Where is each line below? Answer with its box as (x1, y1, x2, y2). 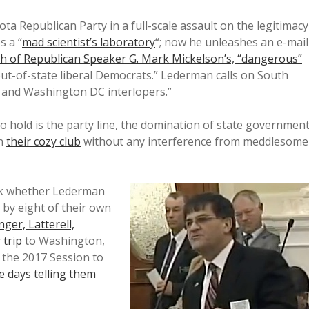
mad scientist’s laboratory (22, 34, 155, 50)
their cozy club (6, 134, 81, 149)
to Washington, (22, 233, 105, 248)
